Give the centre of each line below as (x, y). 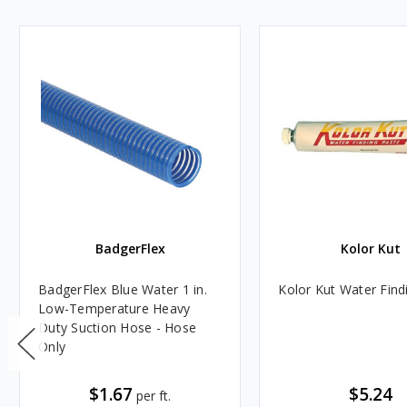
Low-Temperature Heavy (114, 308)
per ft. (154, 395)
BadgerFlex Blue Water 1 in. (123, 289)
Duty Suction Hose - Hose (117, 327)
